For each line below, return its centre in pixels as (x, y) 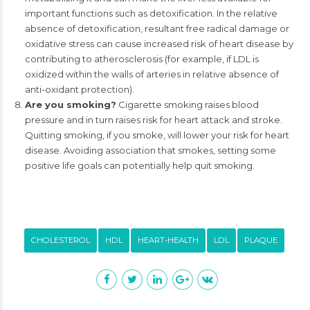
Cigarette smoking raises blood (187, 104)
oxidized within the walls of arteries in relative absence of (152, 74)
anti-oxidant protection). (79, 89)
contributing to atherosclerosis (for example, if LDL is (142, 59)
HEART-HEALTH (168, 240)
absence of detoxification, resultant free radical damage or (157, 28)
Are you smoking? (70, 104)
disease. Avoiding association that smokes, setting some (150, 150)
